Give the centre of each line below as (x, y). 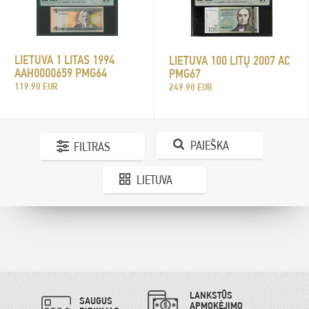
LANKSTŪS (211, 296)
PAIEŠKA (209, 145)
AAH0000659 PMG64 (61, 73)
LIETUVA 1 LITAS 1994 (64, 60)
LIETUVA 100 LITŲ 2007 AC (230, 60)
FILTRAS (92, 147)
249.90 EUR (190, 87)
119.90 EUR (36, 87)
